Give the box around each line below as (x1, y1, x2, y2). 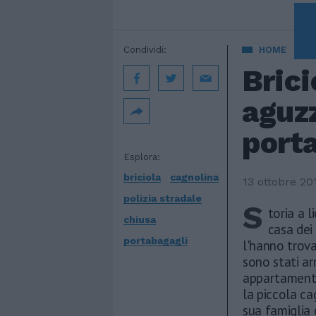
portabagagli (123, 235, 188, 247)
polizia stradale (123, 193, 202, 205)
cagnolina (170, 171, 219, 183)
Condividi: (123, 44, 166, 55)
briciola (123, 171, 161, 183)
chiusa (123, 214, 156, 226)
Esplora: (123, 152, 160, 162)
